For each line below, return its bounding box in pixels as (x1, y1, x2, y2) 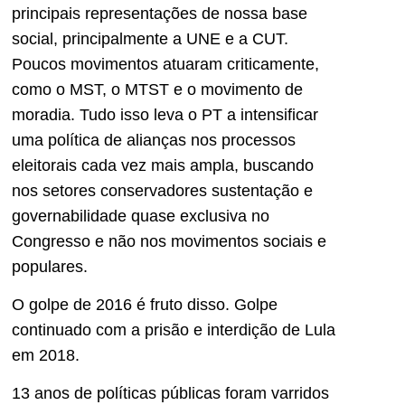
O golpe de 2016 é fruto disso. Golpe (12, 295, 278, 314)
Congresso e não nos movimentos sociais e (12, 231, 326, 250)
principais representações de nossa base (12, 4, 307, 23)
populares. (12, 257, 88, 276)
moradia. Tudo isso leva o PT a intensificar (12, 105, 318, 124)
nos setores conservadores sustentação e (12, 181, 313, 200)
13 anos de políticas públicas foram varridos (12, 384, 329, 403)
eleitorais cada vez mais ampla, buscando (12, 155, 314, 174)
